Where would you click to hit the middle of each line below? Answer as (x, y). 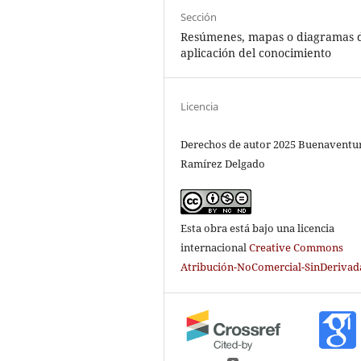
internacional (215, 247)
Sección (199, 17)
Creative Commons (297, 247)
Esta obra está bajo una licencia (258, 228)
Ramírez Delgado (223, 163)
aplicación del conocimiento (256, 52)
